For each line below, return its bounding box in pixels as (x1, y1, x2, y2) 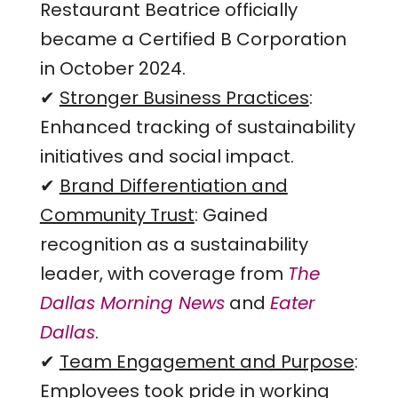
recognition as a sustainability (39, 231, 308, 257)
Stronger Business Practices (59, 84, 309, 110)
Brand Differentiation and (59, 172, 288, 198)
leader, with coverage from (39, 260, 288, 286)
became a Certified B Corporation (39, 26, 346, 52)
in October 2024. (39, 55, 186, 81)
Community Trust (39, 202, 195, 227)
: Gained (194, 202, 268, 227)
